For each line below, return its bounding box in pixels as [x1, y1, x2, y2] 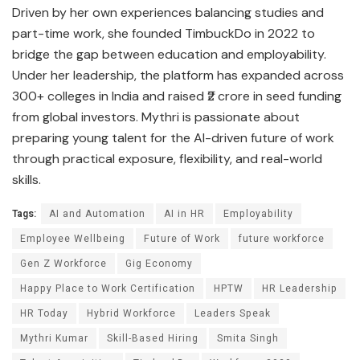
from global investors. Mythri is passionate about [12, 108, 300, 125]
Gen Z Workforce [20, 256, 107, 271]
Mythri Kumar [20, 330, 88, 346]
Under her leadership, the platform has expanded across [12, 66, 344, 84]
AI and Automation [49, 206, 145, 221]
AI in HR [164, 206, 205, 221]
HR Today [20, 305, 68, 321]
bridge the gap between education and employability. [12, 45, 326, 63]
